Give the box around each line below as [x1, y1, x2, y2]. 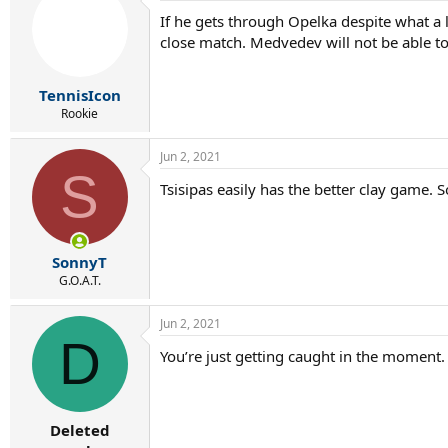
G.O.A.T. [58, 272, 101, 289]
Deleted [49, 419, 110, 440]
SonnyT [52, 252, 107, 272]
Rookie [61, 104, 98, 122]
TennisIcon [38, 84, 121, 105]
